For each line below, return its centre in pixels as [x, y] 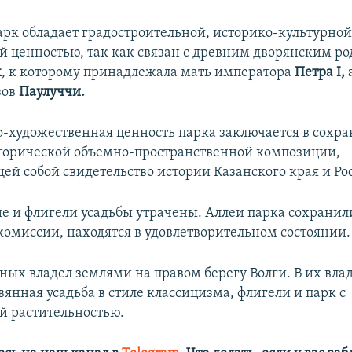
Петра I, [320, 72]
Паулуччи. [52, 92]
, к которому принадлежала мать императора [148, 72]
